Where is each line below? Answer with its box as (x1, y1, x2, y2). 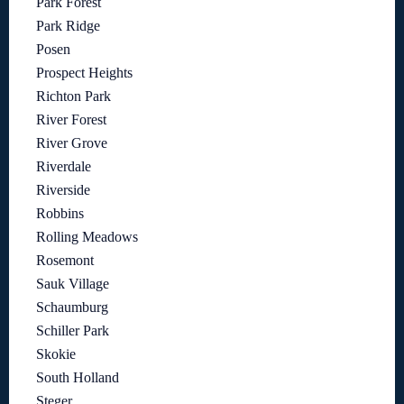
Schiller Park (36, 322, 109, 338)
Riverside (36, 181, 90, 197)
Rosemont (36, 252, 94, 268)
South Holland (36, 369, 119, 385)
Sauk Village (36, 275, 109, 291)
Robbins (36, 205, 84, 221)
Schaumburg (36, 298, 108, 315)
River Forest (36, 111, 106, 127)
